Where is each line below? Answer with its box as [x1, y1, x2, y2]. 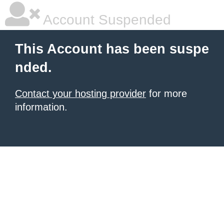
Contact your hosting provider [15, 88, 146, 99]
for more [146, 88, 187, 99]
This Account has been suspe [15, 41, 209, 56]
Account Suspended [40, 12, 171, 27]
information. [15, 101, 67, 112]
